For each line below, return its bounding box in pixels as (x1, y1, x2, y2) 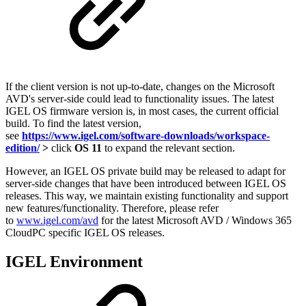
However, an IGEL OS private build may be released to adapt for (5, 165, 286, 178)
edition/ (5, 142, 40, 154)
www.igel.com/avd (16, 214, 98, 227)
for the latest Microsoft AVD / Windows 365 (98, 214, 292, 227)
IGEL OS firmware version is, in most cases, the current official (5, 105, 279, 117)
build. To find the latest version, (5, 117, 141, 130)
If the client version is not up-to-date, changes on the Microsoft (5, 81, 275, 93)
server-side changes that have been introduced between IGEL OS (5, 178, 286, 190)
